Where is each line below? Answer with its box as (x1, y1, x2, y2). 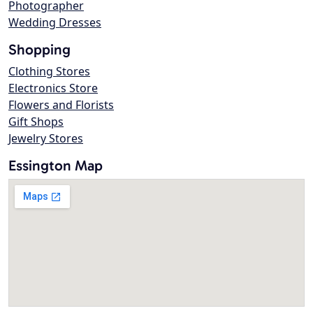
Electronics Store (8, 80, 98, 96)
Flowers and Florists (8, 97, 114, 113)
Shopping (8, 41, 71, 59)
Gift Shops (8, 114, 64, 130)
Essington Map (8, 156, 103, 175)
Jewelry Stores (8, 131, 83, 147)
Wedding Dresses (8, 15, 101, 31)
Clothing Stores (8, 64, 90, 80)
